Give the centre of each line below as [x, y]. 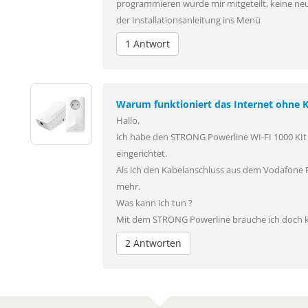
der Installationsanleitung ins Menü [188, 20]
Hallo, [128, 120]
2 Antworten [153, 243]
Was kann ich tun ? [154, 203]
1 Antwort [147, 43]
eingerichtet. [142, 153]
